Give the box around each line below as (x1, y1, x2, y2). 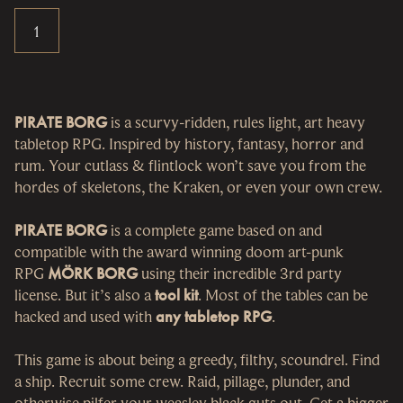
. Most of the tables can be (198, 284, 368, 306)
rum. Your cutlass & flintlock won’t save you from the (14, 155, 366, 176)
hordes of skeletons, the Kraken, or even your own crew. (14, 176, 382, 198)
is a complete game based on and (107, 219, 322, 241)
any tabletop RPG (156, 306, 272, 327)
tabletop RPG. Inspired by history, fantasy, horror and (14, 133, 363, 155)
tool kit (155, 284, 198, 306)
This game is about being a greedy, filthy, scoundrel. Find (14, 349, 380, 371)
